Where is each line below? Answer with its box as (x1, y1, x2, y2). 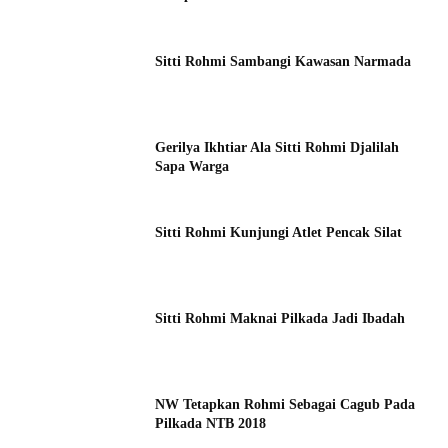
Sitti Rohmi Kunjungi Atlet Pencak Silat (155, 225, 403, 241)
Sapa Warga (155, 158, 230, 174)
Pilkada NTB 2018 (155, 415, 267, 431)
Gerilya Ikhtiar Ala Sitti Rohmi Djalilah (155, 139, 400, 155)
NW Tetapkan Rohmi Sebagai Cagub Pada (155, 396, 416, 412)
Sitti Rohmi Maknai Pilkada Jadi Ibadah (155, 311, 406, 327)
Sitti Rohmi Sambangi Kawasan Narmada (155, 54, 412, 70)
